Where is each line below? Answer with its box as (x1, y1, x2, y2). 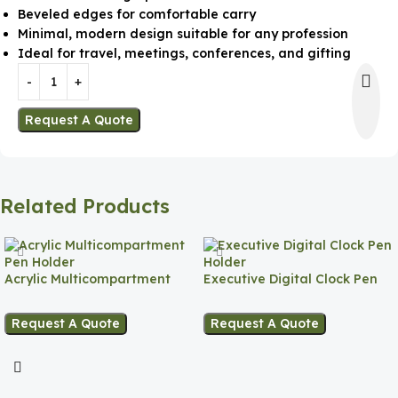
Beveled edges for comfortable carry (18, 5, 256, 22)
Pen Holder (4, 287, 75, 304)
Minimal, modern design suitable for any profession (18, 25, 348, 42)
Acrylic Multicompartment (4, 270, 171, 287)
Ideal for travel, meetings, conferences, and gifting (18, 44, 351, 61)
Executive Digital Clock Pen (203, 270, 378, 287)
